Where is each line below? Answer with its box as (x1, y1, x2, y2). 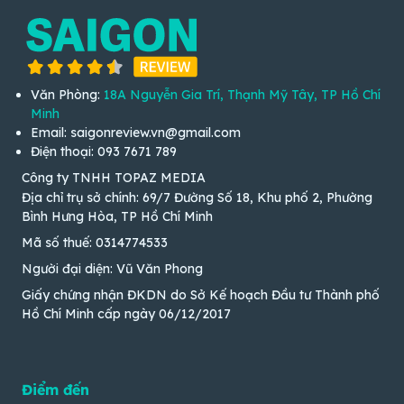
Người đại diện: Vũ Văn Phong (22, 261, 203, 278)
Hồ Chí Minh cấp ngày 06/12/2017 (22, 306, 231, 323)
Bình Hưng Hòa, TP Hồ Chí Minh (22, 208, 213, 225)
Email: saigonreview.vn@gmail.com (31, 124, 241, 141)
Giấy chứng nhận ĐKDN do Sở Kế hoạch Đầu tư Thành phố (22, 287, 380, 304)
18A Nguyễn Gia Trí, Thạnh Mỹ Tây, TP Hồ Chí (104, 86, 381, 103)
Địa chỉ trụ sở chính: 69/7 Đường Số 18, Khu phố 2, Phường (22, 189, 372, 207)
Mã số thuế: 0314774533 (22, 234, 168, 252)
